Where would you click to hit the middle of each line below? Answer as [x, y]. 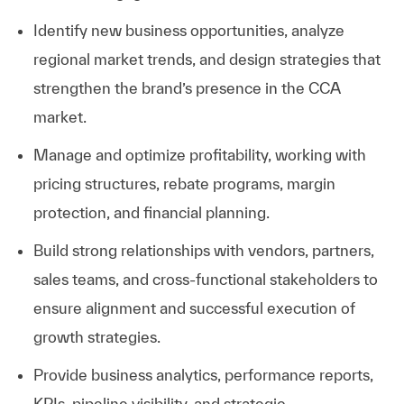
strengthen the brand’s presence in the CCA [187, 87]
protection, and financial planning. [151, 212]
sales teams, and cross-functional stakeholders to [205, 279]
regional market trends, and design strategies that [207, 59]
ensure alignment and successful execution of [194, 308]
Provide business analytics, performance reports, [203, 374]
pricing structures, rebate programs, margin [184, 183]
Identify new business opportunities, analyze [188, 30]
